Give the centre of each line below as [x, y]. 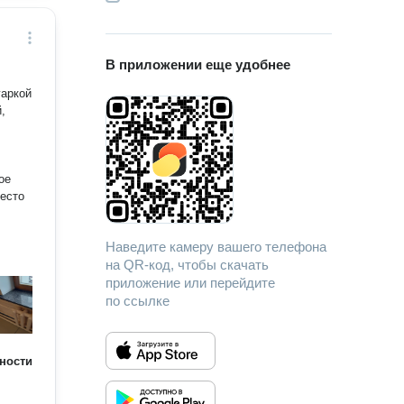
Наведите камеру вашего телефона [216, 247]
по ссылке [138, 301]
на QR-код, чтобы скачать [188, 265]
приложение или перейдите [191, 283]
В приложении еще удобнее [198, 64]
